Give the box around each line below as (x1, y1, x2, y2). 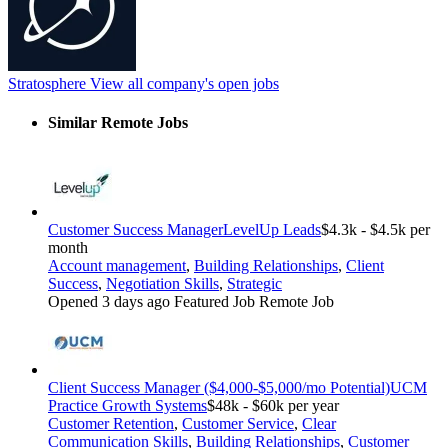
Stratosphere (8, 74, 86, 92)
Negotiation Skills (106, 275, 219, 293)
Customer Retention (48, 415, 174, 433)
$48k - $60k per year (207, 397, 339, 415)
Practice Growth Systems (48, 397, 207, 415)
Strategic (227, 275, 282, 293)
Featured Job (174, 293, 259, 311)
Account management (48, 257, 186, 275)
